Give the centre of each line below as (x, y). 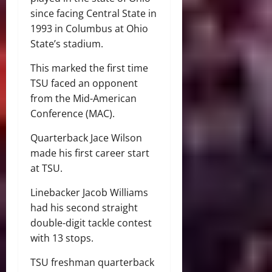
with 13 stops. (62, 238)
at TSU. (46, 168)
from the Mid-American (83, 99)
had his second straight (84, 208)
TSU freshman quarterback (92, 263)
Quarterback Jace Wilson (86, 138)
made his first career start (90, 153)
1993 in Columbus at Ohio (89, 29)
